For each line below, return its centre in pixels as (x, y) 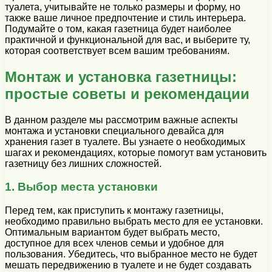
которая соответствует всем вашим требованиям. (117, 50)
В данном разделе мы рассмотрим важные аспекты (121, 120)
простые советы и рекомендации (127, 93)
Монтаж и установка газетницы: (121, 76)
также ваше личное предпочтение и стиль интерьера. (125, 18)
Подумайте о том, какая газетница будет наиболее (118, 29)
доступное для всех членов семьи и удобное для (114, 243)
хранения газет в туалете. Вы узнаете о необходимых (125, 141)
